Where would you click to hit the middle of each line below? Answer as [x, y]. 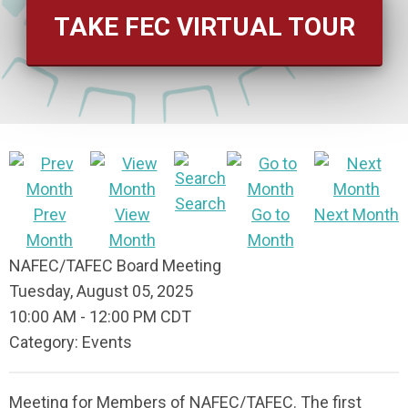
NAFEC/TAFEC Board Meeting [115, 266]
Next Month [357, 215]
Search [200, 204]
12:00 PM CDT [140, 317]
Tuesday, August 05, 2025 [101, 291]
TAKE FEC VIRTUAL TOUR [204, 27]
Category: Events [71, 342]
